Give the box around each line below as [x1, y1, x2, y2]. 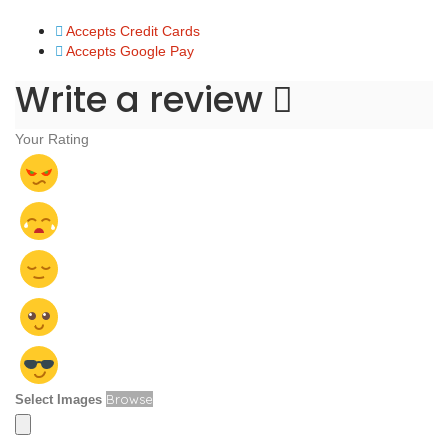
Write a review [15, 75, 272, 125]
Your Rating [15, 131, 89, 148]
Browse [106, 391, 153, 408]
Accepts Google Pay [66, 43, 194, 60]
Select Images [15, 392, 102, 408]
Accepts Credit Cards [66, 23, 200, 40]
